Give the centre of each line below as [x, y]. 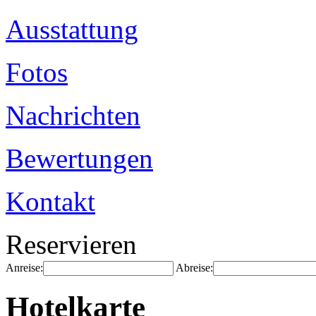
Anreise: [24, 268]
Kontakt [50, 201]
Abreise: [194, 268]
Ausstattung [72, 29]
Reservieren [71, 244]
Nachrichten [73, 115]
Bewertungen [79, 158]
